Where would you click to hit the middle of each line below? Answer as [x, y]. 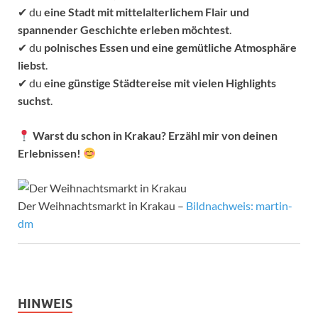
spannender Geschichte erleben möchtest [124, 29]
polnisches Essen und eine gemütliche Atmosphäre [170, 47]
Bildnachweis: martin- [239, 205]
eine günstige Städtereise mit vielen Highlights [160, 82]
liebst [32, 65]
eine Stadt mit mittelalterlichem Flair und [147, 11]
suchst [34, 100]
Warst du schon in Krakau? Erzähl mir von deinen [155, 135]
